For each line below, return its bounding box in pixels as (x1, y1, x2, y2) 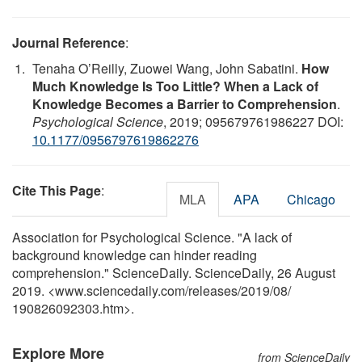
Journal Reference (12, 32, 125, 52)
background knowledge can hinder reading (12, 245, 257, 264)
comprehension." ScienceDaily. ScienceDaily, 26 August (12, 263, 335, 282)
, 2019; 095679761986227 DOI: (163, 112, 343, 131)
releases (188, 280, 238, 300)
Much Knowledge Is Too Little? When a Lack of (32, 76, 318, 95)
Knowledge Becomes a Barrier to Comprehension (32, 94, 337, 113)
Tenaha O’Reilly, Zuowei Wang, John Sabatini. (32, 58, 301, 78)
